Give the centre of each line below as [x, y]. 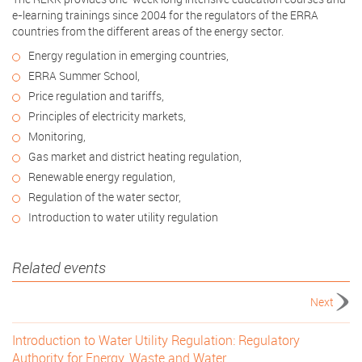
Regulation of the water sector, [105, 197]
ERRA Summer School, [84, 76]
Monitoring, [57, 136]
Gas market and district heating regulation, [135, 156]
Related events [59, 267]
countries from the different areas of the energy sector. [148, 31]
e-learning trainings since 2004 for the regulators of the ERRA [165, 15]
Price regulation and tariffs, [96, 96]
